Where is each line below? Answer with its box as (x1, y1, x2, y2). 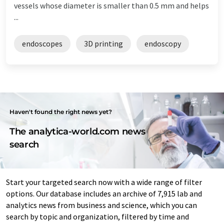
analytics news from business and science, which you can (6, 199, 197, 210)
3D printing (84, 38, 123, 48)
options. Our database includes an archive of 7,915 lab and (6, 188, 202, 198)
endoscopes (22, 38, 62, 48)
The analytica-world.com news (9, 125, 146, 137)
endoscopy (144, 38, 181, 48)
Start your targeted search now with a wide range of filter (6, 176, 202, 187)
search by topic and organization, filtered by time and (6, 211, 189, 221)
